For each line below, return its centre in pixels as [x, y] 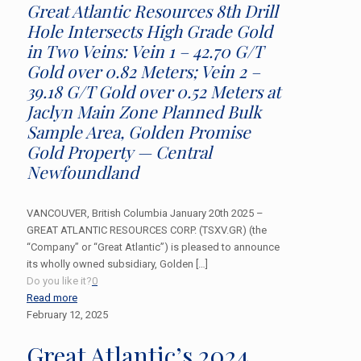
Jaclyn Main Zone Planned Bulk [144, 111]
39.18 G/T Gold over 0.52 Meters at [154, 91]
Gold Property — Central [119, 151]
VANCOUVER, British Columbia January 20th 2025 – [145, 213]
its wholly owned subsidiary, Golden [110, 263]
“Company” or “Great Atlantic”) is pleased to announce [153, 247]
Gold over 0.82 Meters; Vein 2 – [143, 71]
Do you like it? [59, 280]
